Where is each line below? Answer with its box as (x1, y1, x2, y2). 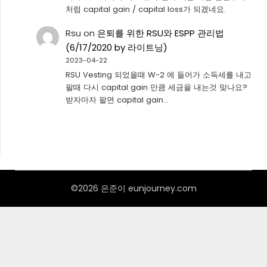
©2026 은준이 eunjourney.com (70, 182, 197, 195)
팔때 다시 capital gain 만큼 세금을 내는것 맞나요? (65, 81, 247, 93)
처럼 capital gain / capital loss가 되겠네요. (65, 3, 226, 15)
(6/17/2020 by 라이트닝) (65, 41, 167, 54)
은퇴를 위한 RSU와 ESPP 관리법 (97, 26, 224, 39)
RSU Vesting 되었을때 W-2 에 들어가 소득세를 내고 (65, 69, 252, 80)
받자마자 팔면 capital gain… (65, 94, 169, 105)
